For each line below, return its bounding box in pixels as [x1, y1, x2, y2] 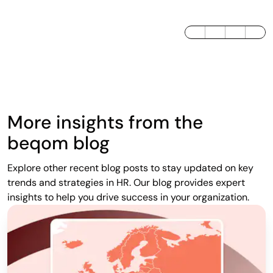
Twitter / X [214, 32, 250, 42]
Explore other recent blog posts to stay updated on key [7, 161, 253, 174]
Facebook [235, 32, 269, 42]
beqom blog [7, 130, 110, 155]
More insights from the [7, 110, 203, 134]
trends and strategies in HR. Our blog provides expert [7, 175, 245, 189]
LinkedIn [194, 32, 223, 42]
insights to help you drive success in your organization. [7, 190, 249, 204]
